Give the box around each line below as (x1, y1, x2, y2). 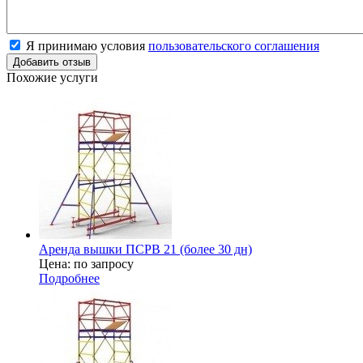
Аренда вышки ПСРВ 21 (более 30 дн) (39, 241, 252, 256)
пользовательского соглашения (148, 38, 319, 53)
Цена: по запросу (39, 256, 134, 271)
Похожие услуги (6, 70, 98, 84)
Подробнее (39, 271, 100, 285)
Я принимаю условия (23, 38, 148, 53)
